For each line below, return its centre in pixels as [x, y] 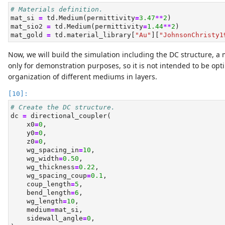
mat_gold [29, 35]
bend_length [41, 193]
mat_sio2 [29, 27]
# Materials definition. [57, 10]
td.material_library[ [93, 35]
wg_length [37, 201]
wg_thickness [43, 167]
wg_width [35, 159]
